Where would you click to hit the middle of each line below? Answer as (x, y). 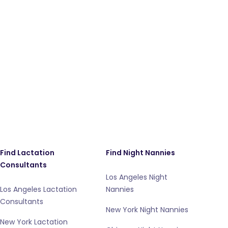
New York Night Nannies (147, 210)
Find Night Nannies (140, 153)
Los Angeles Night (137, 177)
